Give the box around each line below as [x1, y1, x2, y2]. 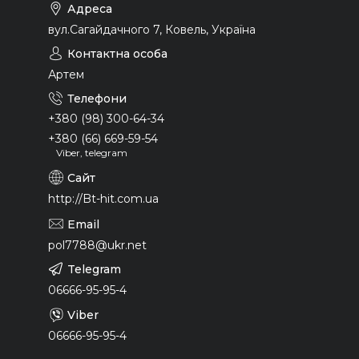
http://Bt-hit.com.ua [48, 192, 159, 207]
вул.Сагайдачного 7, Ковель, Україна [48, 22, 256, 37]
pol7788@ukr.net [48, 238, 147, 253]
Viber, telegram [56, 147, 127, 159]
